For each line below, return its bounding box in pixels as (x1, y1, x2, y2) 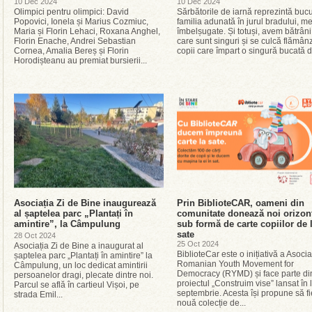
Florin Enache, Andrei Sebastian (14, 36, 136, 46)
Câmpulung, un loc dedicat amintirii (14, 260, 148, 270)
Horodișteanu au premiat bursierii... (14, 56, 147, 65)
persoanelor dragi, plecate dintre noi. (14, 270, 153, 280)
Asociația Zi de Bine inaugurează (14, 198, 156, 208)
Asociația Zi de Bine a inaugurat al (14, 241, 143, 251)
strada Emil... (14, 290, 63, 299)
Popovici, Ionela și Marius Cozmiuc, (14, 17, 148, 26)
